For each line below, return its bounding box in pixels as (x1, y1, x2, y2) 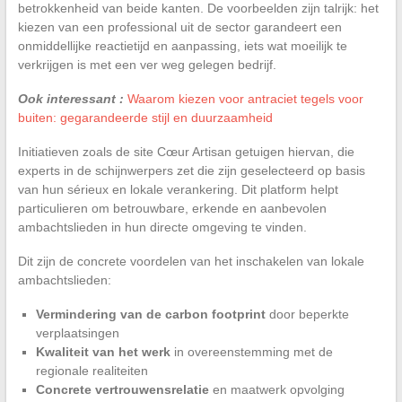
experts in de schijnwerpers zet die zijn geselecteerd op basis (17, 162, 365, 178)
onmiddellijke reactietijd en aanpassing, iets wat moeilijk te (17, 38, 347, 53)
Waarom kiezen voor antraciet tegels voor (127, 91, 363, 106)
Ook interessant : (17, 91, 124, 106)
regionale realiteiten (35, 363, 148, 378)
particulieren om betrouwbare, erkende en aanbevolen (17, 200, 327, 215)
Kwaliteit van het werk (35, 344, 170, 359)
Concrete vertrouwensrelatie (35, 381, 209, 397)
